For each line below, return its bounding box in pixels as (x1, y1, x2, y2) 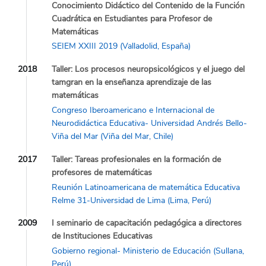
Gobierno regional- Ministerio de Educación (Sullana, (52, 245, 244, 257)
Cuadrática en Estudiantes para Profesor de (52, 12, 212, 24)
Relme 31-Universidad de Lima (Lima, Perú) (52, 194, 211, 206)
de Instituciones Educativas (52, 230, 153, 242)
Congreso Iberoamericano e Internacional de (52, 104, 214, 116)
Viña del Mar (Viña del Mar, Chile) (52, 131, 173, 142)
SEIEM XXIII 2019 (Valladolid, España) (52, 40, 191, 52)
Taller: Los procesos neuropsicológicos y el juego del (52, 64, 245, 75)
